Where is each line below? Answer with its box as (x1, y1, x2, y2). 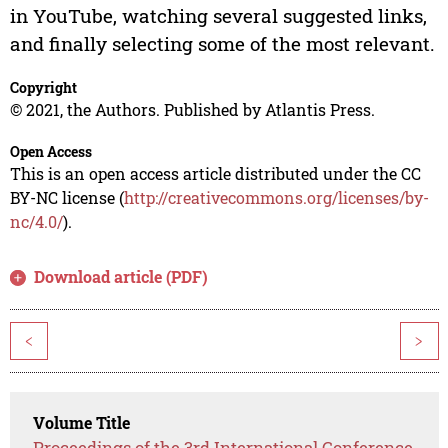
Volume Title (33, 412, 131, 434)
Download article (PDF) (34, 266, 209, 288)
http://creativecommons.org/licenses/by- (123, 187, 429, 209)
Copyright (9, 78, 77, 98)
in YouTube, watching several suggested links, (9, 3, 427, 29)
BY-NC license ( (9, 187, 124, 209)
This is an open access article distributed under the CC (9, 163, 421, 185)
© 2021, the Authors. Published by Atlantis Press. (9, 99, 375, 121)
